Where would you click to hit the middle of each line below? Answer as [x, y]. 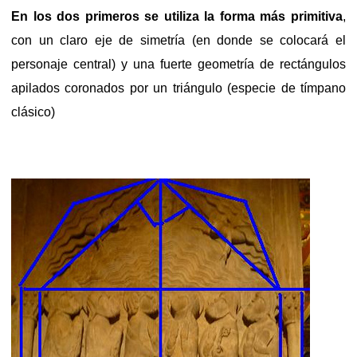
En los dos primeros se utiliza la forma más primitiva [177, 16]
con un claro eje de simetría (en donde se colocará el [178, 40]
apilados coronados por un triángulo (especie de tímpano [178, 88]
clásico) [33, 112]
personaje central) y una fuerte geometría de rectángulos [178, 64]
